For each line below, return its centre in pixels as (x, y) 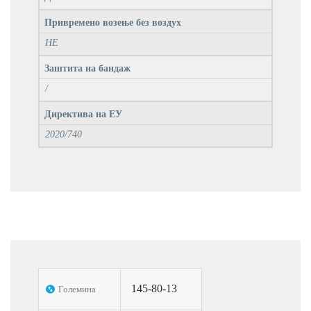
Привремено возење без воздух (113, 23)
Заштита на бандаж (87, 69)
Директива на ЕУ (83, 115)
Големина (77, 289)
